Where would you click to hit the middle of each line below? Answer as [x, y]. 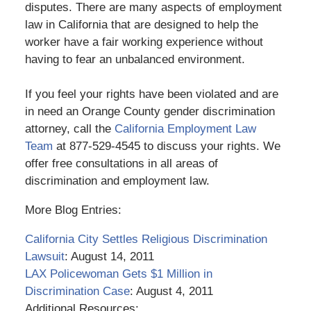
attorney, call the [69, 128]
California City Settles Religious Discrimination [146, 239]
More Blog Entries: [73, 210]
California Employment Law [185, 128]
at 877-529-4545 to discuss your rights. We [166, 146]
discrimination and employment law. [117, 180]
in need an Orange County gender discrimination [150, 111]
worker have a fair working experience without [144, 42]
